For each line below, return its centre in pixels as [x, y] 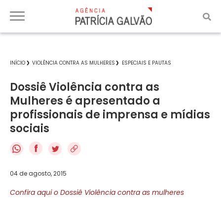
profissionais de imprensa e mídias [110, 115]
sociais [30, 129]
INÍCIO [18, 63]
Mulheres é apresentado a [85, 101]
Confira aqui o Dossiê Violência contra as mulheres [97, 192]
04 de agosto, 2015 [38, 173]
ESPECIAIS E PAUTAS [147, 63]
